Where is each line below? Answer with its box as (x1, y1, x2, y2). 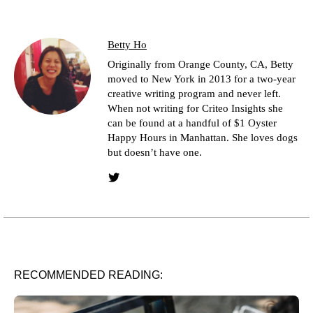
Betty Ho (108, 39, 147, 51)
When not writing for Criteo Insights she (108, 103, 283, 115)
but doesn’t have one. (108, 147, 202, 159)
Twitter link (112, 177, 164, 189)
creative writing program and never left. (108, 88, 281, 100)
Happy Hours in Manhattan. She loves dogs (108, 132, 298, 144)
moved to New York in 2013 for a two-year (108, 73, 296, 85)
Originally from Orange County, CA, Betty (108, 59, 293, 71)
